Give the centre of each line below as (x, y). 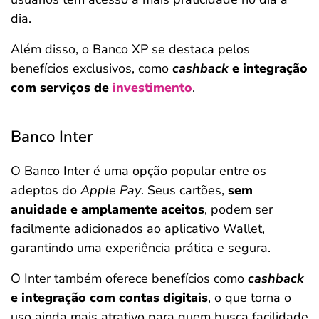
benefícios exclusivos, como (91, 68)
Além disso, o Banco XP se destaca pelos (130, 49)
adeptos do (46, 190)
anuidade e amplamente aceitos (108, 209)
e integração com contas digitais (109, 298)
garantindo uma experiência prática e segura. (141, 248)
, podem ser (239, 209)
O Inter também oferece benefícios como (129, 278)
